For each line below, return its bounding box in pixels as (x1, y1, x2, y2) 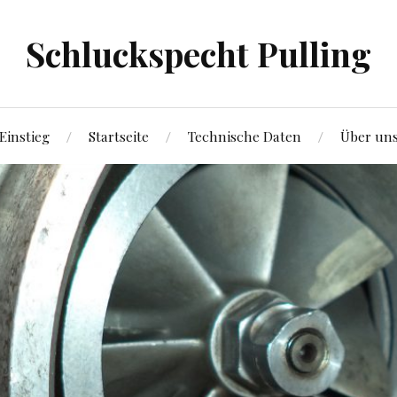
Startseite (88, 127, 149, 145)
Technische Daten (187, 127, 301, 145)
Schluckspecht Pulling (26, 31, 371, 76)
